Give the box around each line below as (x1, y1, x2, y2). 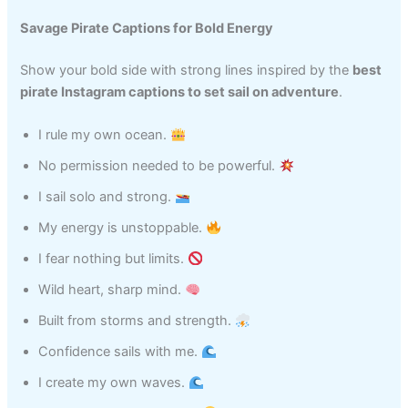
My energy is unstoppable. (38, 219, 207, 237)
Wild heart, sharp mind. (38, 281, 186, 299)
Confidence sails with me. (38, 343, 202, 361)
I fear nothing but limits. (38, 250, 189, 268)
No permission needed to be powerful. (38, 158, 280, 175)
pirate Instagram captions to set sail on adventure (20, 83, 340, 100)
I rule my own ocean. (38, 127, 171, 144)
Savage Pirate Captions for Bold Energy (20, 20, 274, 37)
